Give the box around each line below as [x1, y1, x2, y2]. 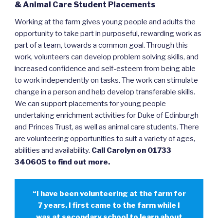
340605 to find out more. [15, 158, 110, 167]
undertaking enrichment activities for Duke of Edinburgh [15, 111, 199, 120]
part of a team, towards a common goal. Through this [15, 41, 188, 50]
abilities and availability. [15, 146, 91, 155]
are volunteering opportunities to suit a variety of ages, [15, 134, 195, 144]
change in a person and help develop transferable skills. [15, 88, 195, 97]
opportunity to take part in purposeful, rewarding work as [15, 29, 201, 38]
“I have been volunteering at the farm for [32, 189, 186, 199]
